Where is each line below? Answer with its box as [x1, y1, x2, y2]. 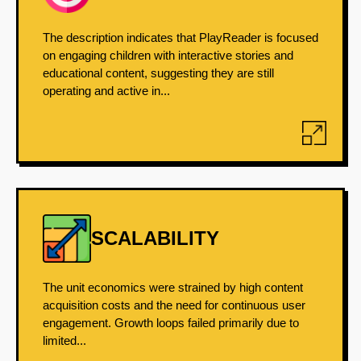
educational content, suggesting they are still [43, 66, 274, 80]
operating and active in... [43, 84, 170, 98]
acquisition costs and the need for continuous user [43, 298, 305, 312]
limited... [43, 334, 86, 347]
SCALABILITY [91, 227, 219, 249]
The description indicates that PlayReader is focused [43, 31, 318, 44]
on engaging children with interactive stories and [43, 48, 293, 62]
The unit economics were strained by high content [43, 280, 303, 294]
